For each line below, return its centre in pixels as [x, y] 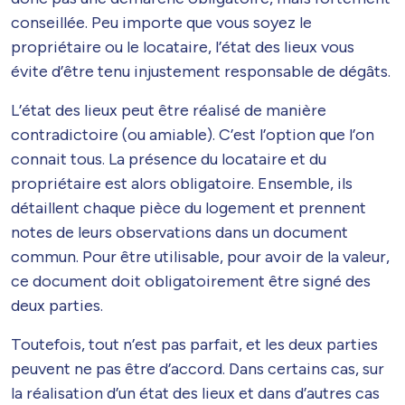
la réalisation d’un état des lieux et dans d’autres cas [195, 393]
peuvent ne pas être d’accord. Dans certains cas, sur [198, 368]
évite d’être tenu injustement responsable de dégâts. [201, 71]
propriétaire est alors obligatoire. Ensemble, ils [182, 183]
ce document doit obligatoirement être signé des [191, 281]
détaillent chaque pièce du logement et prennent [188, 207]
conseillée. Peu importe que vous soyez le [161, 22]
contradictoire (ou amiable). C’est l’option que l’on [193, 134]
